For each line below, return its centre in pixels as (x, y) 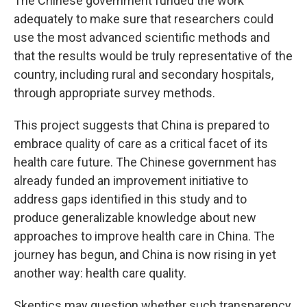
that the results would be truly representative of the (153, 56)
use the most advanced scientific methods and (142, 37)
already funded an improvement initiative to (131, 181)
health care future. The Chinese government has (145, 162)
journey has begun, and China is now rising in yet (145, 255)
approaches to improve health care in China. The (144, 236)
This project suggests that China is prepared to (142, 125)
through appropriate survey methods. (114, 93)
